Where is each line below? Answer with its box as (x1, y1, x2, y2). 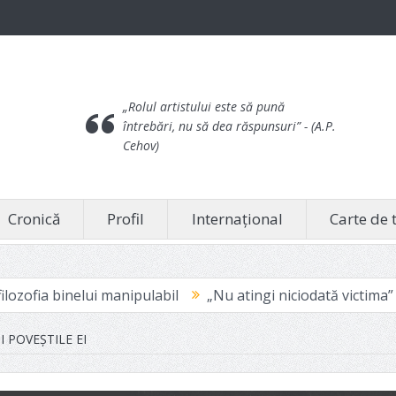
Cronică (7, 209, 60, 229)
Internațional (191, 209, 283, 229)
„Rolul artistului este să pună (123, 98, 286, 115)
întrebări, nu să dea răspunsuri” (123, 118, 305, 134)
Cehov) (123, 137, 160, 154)
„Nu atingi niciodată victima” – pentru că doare (80, 286, 389, 305)
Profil (107, 209, 145, 229)
